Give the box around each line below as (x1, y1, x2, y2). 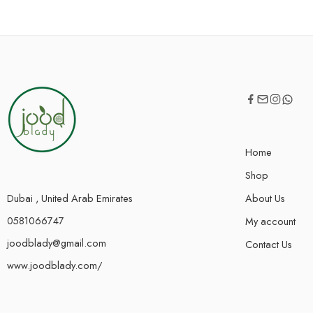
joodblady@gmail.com (7, 235, 106, 250)
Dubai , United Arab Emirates (7, 191, 133, 205)
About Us (245, 191, 285, 205)
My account (245, 214, 296, 228)
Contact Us (245, 237, 292, 252)
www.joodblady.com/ (7, 258, 102, 272)
